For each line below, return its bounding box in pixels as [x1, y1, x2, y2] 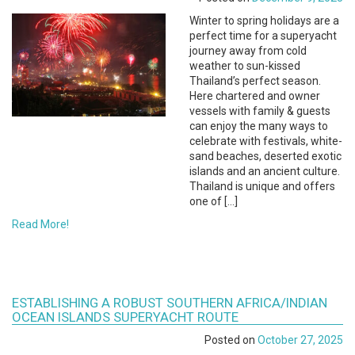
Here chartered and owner [189, 89, 320, 102]
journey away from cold [189, 44, 307, 57]
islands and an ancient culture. [189, 164, 340, 177]
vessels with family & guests [189, 104, 330, 117]
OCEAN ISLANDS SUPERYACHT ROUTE [12, 308, 239, 325]
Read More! [12, 217, 69, 231]
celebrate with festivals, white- [189, 134, 342, 147]
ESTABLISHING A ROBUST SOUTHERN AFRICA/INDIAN [12, 294, 327, 311]
